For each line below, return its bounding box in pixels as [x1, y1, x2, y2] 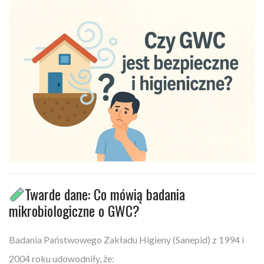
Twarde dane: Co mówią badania [25, 183, 186, 204]
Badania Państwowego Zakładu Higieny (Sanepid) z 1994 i [9, 233, 244, 245]
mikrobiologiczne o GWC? [9, 199, 140, 221]
